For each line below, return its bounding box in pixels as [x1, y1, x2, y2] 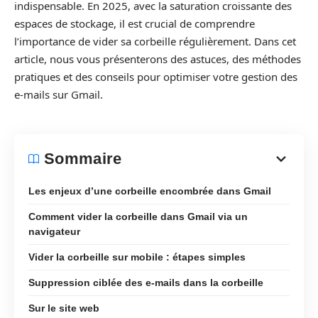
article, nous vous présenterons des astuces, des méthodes [14, 52, 301, 66]
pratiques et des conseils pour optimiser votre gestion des [14, 70, 297, 84]
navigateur [28, 225, 80, 237]
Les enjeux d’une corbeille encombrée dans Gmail [28, 185, 271, 197]
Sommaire [44, 149, 122, 168]
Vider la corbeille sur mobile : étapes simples [28, 251, 246, 263]
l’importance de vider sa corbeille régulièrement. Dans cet [14, 34, 296, 48]
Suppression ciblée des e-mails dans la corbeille [28, 276, 263, 288]
